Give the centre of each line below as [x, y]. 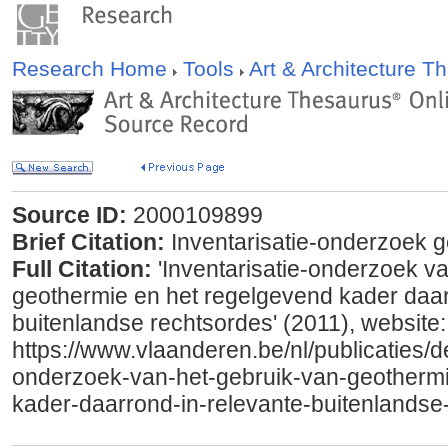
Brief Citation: [88, 242]
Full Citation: [82, 269]
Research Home [92, 68]
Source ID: [69, 215]
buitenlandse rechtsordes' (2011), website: [229, 323]
